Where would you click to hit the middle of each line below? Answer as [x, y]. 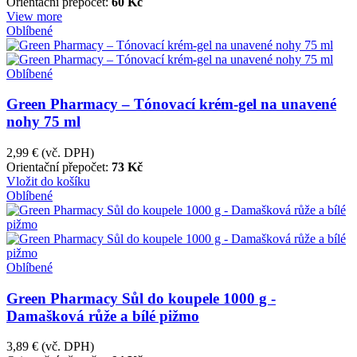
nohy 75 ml [43, 122]
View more [34, 16]
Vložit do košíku [48, 181]
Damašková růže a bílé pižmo [103, 316]
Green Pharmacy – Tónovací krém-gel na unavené [171, 104]
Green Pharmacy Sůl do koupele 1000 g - [141, 298]
